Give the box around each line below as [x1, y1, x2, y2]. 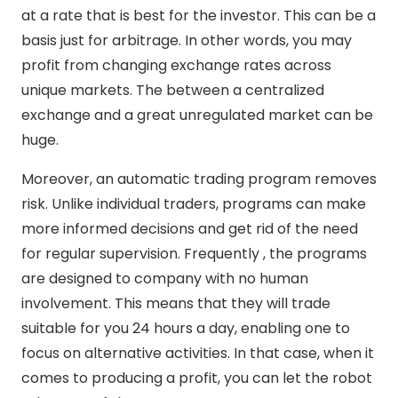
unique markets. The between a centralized [21, 80, 324, 100]
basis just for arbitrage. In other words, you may [21, 30, 352, 51]
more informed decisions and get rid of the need [21, 219, 358, 239]
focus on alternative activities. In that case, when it [21, 343, 374, 363]
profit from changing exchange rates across [21, 55, 331, 76]
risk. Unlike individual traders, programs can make [21, 194, 366, 214]
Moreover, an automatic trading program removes [21, 169, 377, 189]
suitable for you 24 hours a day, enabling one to [21, 318, 350, 338]
